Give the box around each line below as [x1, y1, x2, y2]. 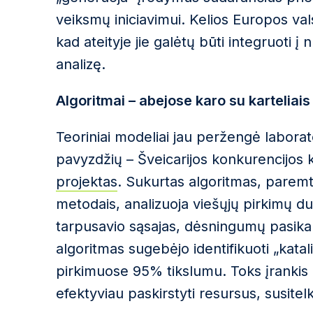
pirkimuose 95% [56, 263, 163, 279]
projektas [56, 173, 117, 190]
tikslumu [163, 263, 222, 279]
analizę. [56, 56, 105, 73]
